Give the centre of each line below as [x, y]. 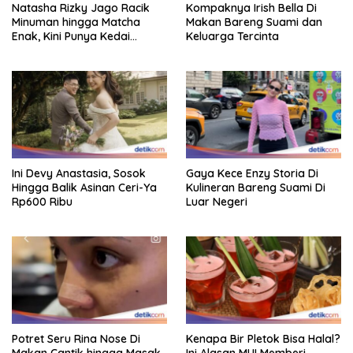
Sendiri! [31, 51]
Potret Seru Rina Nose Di [76, 338]
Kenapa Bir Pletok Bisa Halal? [263, 338]
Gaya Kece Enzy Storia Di [252, 174]
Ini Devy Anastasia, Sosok [79, 174]
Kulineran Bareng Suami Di [256, 188]
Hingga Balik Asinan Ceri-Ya [84, 188]
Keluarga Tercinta [232, 37]
